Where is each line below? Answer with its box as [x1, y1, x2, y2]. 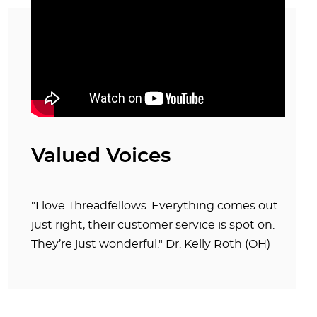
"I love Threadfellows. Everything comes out [31, 200, 278, 212]
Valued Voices [31, 146, 171, 166]
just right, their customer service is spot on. [31, 219, 275, 231]
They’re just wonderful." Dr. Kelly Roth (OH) [31, 238, 270, 250]
